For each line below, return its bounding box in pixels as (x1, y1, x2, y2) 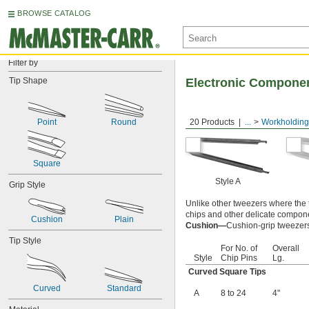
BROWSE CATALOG (17, 9, 92, 17)
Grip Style (9, 180, 46, 190)
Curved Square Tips (188, 267, 266, 277)
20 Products (190, 117, 235, 127)
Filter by (8, 58, 38, 68)
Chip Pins (221, 253, 257, 263)
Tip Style (9, 236, 41, 246)
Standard (106, 283, 141, 293)
